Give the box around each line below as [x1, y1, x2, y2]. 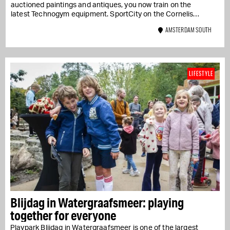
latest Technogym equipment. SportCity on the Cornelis [11, 10, 194, 18]
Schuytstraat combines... [11, 20, 93, 27]
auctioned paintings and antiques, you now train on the [11, 1, 191, 9]
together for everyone [10, 207, 116, 223]
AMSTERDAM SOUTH [163, 25, 212, 34]
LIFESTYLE [189, 69, 213, 78]
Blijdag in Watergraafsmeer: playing [10, 194, 184, 210]
